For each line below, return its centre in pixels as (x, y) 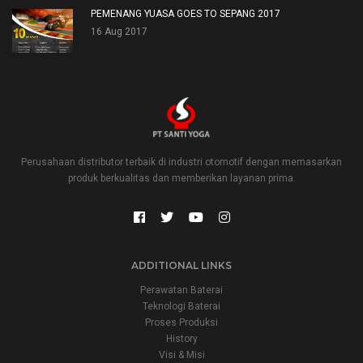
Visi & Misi (181, 355)
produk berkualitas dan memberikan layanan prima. (181, 179)
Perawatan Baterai (181, 290)
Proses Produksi (181, 323)
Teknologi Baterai (181, 307)
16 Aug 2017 (119, 32)
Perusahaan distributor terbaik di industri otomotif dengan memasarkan (181, 162)
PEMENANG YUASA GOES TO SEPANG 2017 (186, 14)
